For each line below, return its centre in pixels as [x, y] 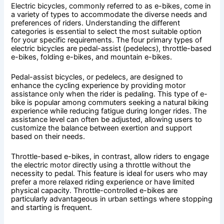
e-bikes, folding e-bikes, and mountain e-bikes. [92, 57]
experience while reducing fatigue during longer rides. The [109, 111]
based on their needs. [48, 137]
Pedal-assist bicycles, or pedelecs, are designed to [97, 77]
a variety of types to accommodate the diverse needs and [109, 14]
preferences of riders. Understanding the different [96, 23]
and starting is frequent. [52, 208]
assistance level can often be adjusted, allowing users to [107, 120]
